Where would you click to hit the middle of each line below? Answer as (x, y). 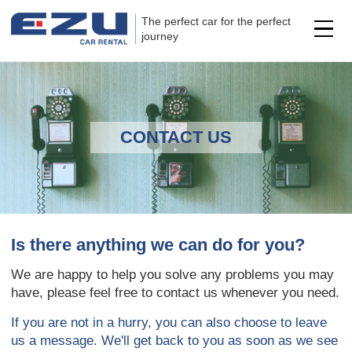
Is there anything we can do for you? (158, 245)
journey (160, 36)
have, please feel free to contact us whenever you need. (176, 293)
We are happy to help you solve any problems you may (173, 275)
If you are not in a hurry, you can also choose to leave (169, 322)
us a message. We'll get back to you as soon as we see (175, 340)
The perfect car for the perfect (216, 21)
